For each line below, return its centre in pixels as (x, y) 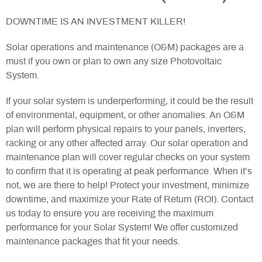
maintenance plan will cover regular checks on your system (128, 157)
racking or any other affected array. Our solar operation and (127, 143)
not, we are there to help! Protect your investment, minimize (127, 185)
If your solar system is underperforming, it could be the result (130, 101)
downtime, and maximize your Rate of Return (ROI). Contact (130, 199)
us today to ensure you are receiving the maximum (110, 213)
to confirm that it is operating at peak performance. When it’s (129, 171)
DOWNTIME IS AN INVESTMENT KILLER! (96, 21)
